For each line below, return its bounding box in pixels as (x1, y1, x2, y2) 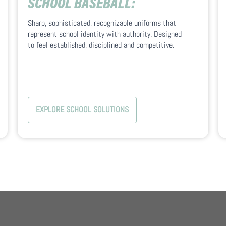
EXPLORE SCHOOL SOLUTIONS (36, 104, 129, 116)
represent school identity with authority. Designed (28, 29, 182, 40)
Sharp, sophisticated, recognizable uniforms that (28, 18, 177, 29)
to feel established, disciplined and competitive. (28, 40, 175, 51)
